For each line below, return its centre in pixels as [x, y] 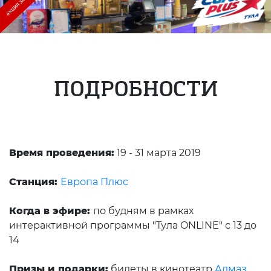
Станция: [35, 182]
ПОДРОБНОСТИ [135, 90]
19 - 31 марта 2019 [158, 153]
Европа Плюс [94, 182]
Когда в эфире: [51, 211]
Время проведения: [62, 153]
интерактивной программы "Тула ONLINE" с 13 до [133, 226]
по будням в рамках [143, 211]
